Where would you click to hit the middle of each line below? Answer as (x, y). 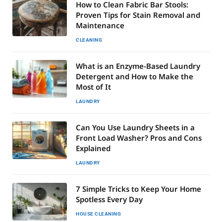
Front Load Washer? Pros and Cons (139, 138)
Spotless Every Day (109, 199)
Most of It (93, 87)
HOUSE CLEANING (98, 214)
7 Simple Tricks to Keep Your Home (139, 189)
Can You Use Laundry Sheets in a (135, 127)
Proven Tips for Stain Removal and (138, 15)
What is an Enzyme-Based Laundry (138, 66)
